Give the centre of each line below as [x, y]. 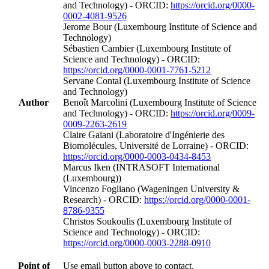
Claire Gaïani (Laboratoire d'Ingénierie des [144, 134]
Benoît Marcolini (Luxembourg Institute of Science [160, 102]
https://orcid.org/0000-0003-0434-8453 [137, 156]
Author [34, 102]
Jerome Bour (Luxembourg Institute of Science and [160, 26]
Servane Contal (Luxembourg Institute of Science [157, 80]
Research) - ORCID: [104, 199]
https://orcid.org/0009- [213, 113]
